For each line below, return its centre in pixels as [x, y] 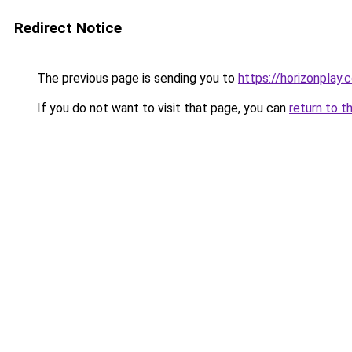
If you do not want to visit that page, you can [161, 108]
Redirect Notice [68, 28]
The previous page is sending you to [136, 78]
